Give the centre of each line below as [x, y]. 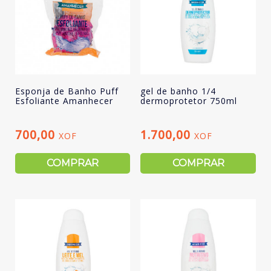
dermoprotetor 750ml [189, 100]
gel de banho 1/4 [178, 91]
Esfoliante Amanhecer [64, 100]
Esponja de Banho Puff [67, 91]
